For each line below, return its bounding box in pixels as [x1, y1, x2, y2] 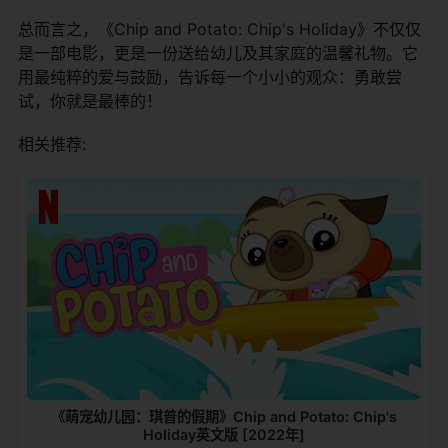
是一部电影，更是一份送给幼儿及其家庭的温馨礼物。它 [18, 42, 418, 63]
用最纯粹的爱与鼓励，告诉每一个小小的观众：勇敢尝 [18, 66, 402, 87]
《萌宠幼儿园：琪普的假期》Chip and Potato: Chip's [51, 407, 397, 425]
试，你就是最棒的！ [18, 90, 162, 111]
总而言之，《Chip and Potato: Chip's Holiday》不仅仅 [18, 18, 421, 39]
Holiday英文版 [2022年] [143, 425, 305, 443]
